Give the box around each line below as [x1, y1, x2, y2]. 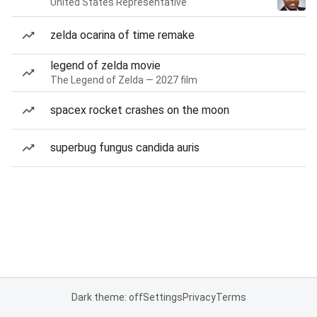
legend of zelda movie [50, 59, 161, 72]
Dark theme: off [71, 292, 143, 303]
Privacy [182, 292, 216, 303]
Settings [142, 292, 183, 303]
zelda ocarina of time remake [50, 28, 195, 42]
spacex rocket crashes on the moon [50, 103, 229, 117]
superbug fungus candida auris [50, 141, 200, 154]
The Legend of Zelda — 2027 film [50, 74, 197, 86]
